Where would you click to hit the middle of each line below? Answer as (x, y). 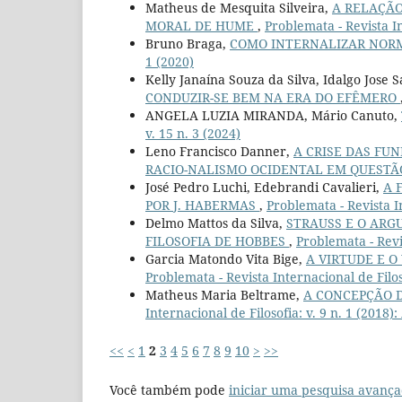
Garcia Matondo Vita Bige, (226, 259)
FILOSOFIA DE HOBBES (217, 241)
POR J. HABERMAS (202, 205)
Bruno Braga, (188, 44)
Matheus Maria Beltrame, (224, 295)
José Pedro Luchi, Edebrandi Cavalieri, (264, 188)
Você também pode (169, 390)
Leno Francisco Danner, (219, 152)
